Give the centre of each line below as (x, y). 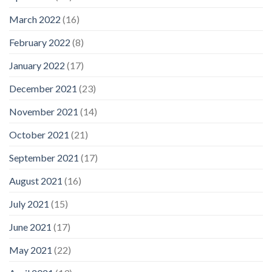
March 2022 (35, 19)
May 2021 (31, 250)
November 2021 (44, 111)
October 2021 (39, 134)
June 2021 (30, 226)
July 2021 (29, 203)
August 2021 (36, 180)
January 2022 (37, 65)
